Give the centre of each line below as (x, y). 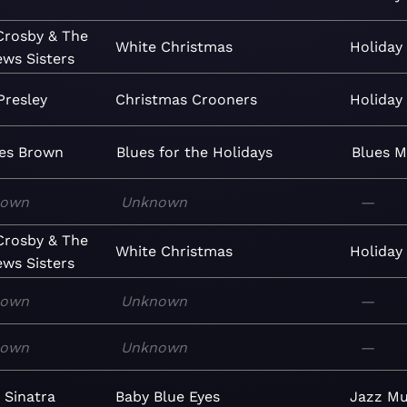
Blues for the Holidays (195, 152)
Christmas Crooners (186, 99)
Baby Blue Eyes (167, 397)
